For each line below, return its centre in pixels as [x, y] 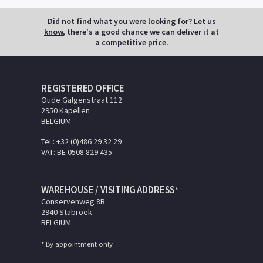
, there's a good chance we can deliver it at [141, 31]
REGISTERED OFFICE [83, 88]
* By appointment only [77, 244]
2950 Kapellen [65, 110]
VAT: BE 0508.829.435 [77, 152]
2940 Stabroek [67, 212]
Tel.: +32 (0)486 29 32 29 [81, 141]
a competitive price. [131, 42]
